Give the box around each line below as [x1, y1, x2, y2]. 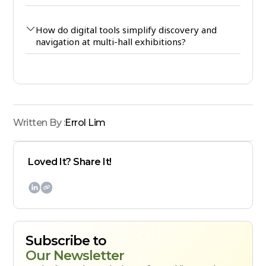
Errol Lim [65, 116, 106, 128]
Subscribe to [26, 233, 107, 249]
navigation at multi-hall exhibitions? [36, 35, 186, 47]
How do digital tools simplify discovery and [36, 23, 217, 36]
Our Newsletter [26, 248, 125, 264]
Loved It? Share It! [28, 156, 112, 167]
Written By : [13, 116, 65, 128]
